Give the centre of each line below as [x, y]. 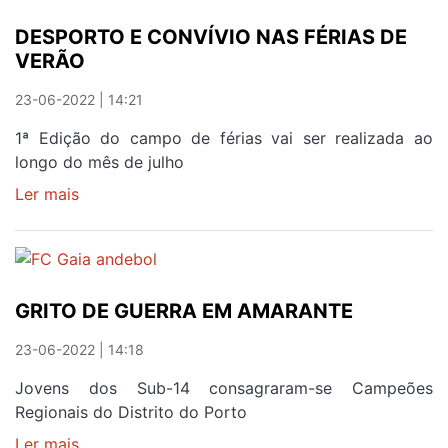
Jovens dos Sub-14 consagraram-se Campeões [224, 388]
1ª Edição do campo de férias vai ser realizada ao [224, 137]
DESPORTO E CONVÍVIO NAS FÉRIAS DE [211, 36]
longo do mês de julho [99, 161]
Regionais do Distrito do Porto [131, 412]
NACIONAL [120, 14]
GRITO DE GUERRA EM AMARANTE [184, 311]
